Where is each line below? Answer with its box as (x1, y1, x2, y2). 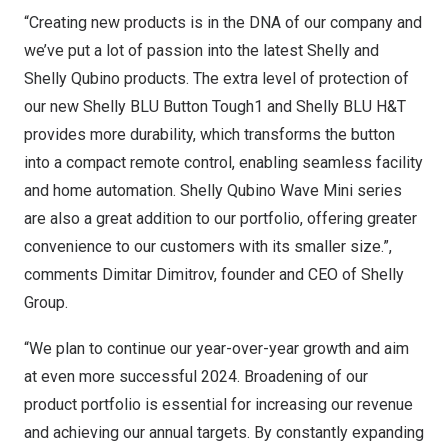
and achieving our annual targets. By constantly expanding (24, 423, 424, 442)
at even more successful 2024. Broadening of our (24, 367, 368, 386)
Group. (24, 293, 68, 312)
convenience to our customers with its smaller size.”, (24, 237, 392, 256)
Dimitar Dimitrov (102, 265, 214, 284)
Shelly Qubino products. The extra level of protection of (24, 69, 409, 88)
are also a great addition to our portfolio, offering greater (24, 209, 417, 228)
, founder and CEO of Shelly (214, 265, 404, 284)
